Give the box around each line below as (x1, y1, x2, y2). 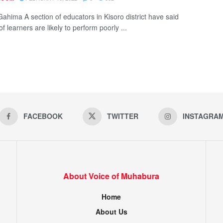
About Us (95, 206, 127, 217)
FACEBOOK (23, 111, 63, 121)
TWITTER (107, 111, 138, 121)
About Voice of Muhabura (63, 170, 159, 182)
